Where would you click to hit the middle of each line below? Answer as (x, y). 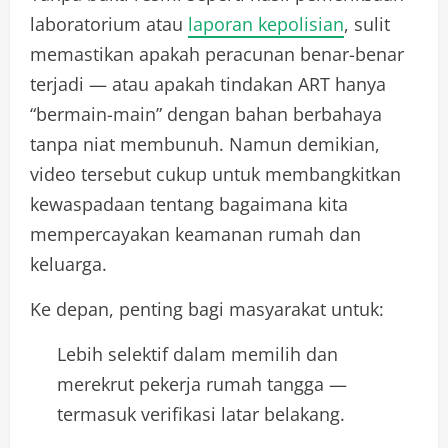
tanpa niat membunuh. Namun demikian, (205, 143)
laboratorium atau (109, 23)
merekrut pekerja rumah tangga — (202, 383)
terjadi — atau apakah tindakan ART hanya (208, 83)
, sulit (367, 23)
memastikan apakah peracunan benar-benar (217, 53)
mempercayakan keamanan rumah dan (195, 233)
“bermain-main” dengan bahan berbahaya (206, 113)
